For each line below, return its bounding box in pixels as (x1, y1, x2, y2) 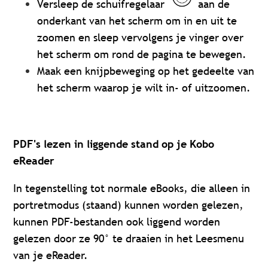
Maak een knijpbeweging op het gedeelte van (37, 63, 255, 78)
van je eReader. (13, 248, 89, 262)
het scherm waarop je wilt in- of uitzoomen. (37, 80, 251, 95)
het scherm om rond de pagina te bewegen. (37, 47, 247, 61)
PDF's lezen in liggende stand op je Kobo (13, 136, 215, 151)
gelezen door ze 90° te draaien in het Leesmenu (13, 231, 245, 245)
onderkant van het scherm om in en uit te (37, 13, 237, 28)
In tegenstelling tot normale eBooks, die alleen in (13, 181, 251, 195)
